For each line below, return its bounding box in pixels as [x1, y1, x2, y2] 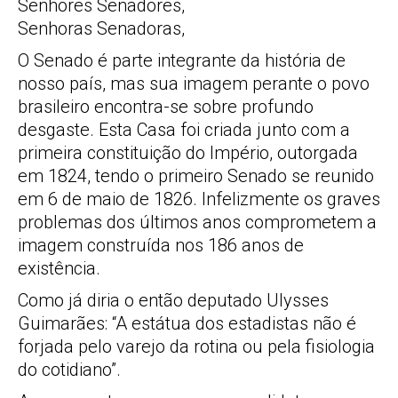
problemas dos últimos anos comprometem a [18, 211, 377, 233]
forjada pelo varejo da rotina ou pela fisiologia [18, 336, 375, 357]
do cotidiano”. [18, 359, 121, 380]
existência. [18, 258, 100, 279]
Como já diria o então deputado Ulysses [18, 290, 329, 311]
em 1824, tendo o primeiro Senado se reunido [18, 165, 374, 187]
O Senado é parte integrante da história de [18, 50, 346, 71]
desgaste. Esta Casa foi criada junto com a [18, 119, 350, 140]
